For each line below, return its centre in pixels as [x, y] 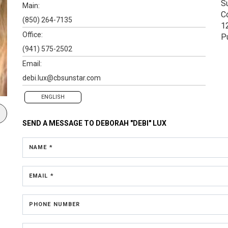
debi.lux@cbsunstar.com [62, 78]
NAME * [41, 147]
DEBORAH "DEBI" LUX [131, 123]
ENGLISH [53, 97]
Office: [33, 34]
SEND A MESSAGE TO [59, 123]
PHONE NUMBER [55, 204]
